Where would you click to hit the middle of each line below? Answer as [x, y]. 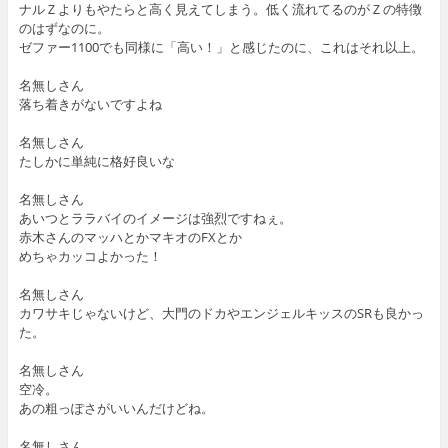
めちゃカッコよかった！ [90, 256]
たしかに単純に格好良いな [96, 161]
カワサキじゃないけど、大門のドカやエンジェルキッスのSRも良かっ [221, 313]
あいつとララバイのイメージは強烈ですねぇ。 [155, 218]
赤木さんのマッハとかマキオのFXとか [130, 237]
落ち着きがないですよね [90, 104]
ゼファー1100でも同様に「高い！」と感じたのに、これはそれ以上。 [221, 47]
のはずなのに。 [64, 28]
